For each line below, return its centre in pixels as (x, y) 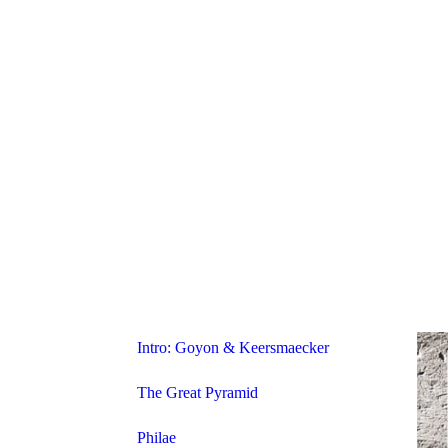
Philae (156, 437)
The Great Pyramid (197, 392)
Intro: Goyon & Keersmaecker (233, 347)
